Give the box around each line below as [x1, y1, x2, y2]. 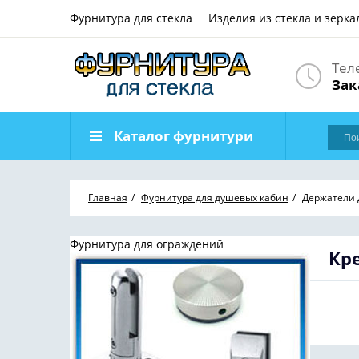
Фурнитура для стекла [70, 10, 192, 26]
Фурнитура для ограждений [70, 236, 224, 252]
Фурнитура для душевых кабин [141, 191, 288, 204]
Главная [88, 191, 127, 204]
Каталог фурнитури [114, 127, 253, 145]
